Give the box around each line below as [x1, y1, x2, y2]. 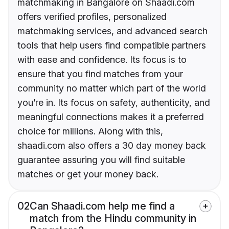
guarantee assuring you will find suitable [17, 154, 185, 166]
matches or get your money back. [17, 169, 158, 180]
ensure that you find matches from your [17, 68, 183, 80]
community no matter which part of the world [17, 83, 206, 94]
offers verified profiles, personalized [17, 11, 167, 22]
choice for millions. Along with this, [17, 126, 163, 137]
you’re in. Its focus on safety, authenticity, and [17, 97, 210, 108]
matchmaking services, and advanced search [17, 26, 208, 37]
